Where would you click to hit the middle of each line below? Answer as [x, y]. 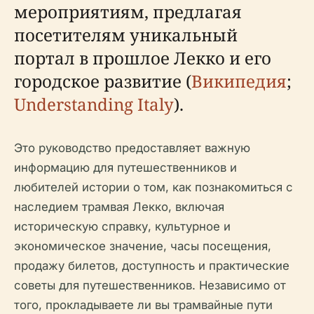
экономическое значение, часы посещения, [143, 246]
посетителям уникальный [126, 35]
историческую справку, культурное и [122, 226]
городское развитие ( [103, 81]
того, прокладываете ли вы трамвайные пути [143, 305]
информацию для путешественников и [125, 168]
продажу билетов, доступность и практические [152, 266]
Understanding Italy [94, 104]
